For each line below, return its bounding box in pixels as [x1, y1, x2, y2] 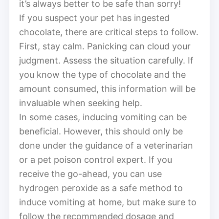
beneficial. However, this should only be [19, 126, 183, 136]
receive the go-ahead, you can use [19, 168, 162, 179]
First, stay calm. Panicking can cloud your [19, 41, 191, 51]
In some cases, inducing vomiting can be [19, 111, 187, 122]
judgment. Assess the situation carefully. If [19, 55, 194, 66]
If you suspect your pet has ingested [19, 12, 170, 23]
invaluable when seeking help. [19, 97, 142, 108]
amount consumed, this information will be [19, 83, 196, 94]
